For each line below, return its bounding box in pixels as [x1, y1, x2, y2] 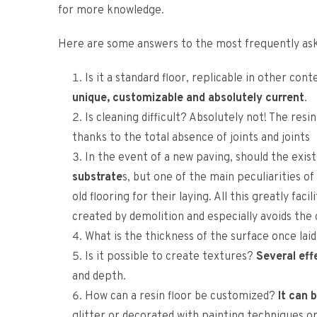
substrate [72, 171, 122, 185]
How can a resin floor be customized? [85, 289, 278, 304]
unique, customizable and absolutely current [72, 91, 304, 105]
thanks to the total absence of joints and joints [72, 131, 310, 145]
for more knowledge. [58, 4, 164, 18]
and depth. [72, 270, 126, 284]
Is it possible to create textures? [85, 250, 256, 264]
